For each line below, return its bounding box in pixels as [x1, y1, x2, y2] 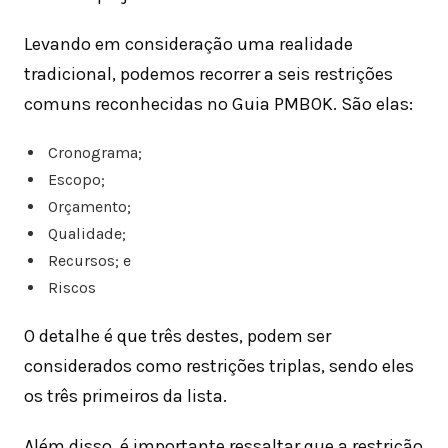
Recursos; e [47, 251, 131, 271]
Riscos [47, 278, 96, 298]
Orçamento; [47, 197, 131, 217]
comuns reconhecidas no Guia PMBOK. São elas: [24, 93, 413, 116]
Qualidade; [47, 224, 126, 244]
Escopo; [47, 170, 105, 190]
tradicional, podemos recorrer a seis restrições [24, 63, 393, 86]
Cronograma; [47, 143, 142, 163]
